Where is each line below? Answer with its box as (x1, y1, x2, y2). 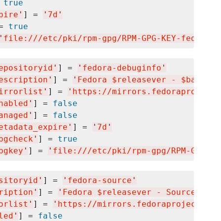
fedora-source (68, 176, 132, 185)
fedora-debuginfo (82, 63, 161, 73)
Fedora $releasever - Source (63, 187, 196, 197)
